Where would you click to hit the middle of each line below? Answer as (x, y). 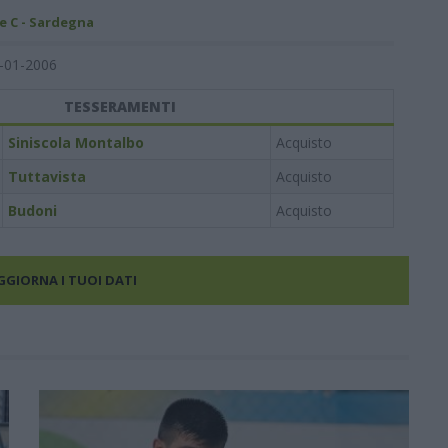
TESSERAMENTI (120, 106)
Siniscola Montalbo (75, 142)
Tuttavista (46, 176)
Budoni (32, 210)
